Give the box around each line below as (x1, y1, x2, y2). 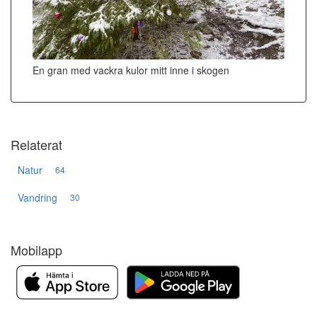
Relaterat (11, 134, 62, 154)
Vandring (18, 190, 57, 204)
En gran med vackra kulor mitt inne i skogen (33, 62, 229, 77)
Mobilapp (11, 240, 62, 259)
